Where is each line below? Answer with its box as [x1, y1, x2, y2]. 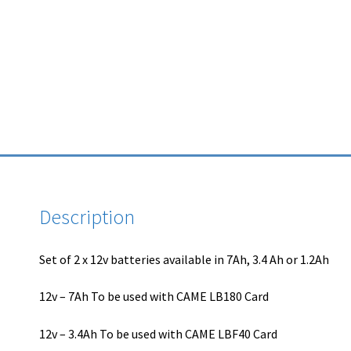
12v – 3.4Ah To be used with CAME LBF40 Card [39, 325, 278, 342]
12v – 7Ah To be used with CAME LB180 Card [39, 288, 270, 305]
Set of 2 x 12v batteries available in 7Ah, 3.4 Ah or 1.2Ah [39, 251, 330, 267]
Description [39, 204, 136, 230]
